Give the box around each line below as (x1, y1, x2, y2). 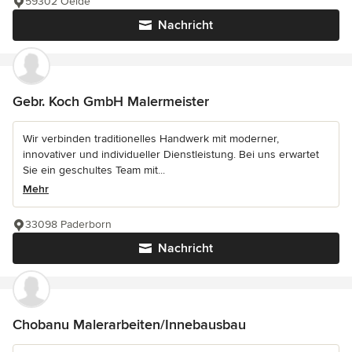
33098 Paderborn (25, 218, 112, 232)
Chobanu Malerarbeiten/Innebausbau (13, 316, 246, 334)
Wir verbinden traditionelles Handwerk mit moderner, (23, 132, 279, 146)
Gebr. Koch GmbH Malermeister (13, 93, 209, 111)
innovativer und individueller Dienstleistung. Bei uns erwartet (23, 148, 319, 162)
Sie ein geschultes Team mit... (23, 163, 165, 178)
